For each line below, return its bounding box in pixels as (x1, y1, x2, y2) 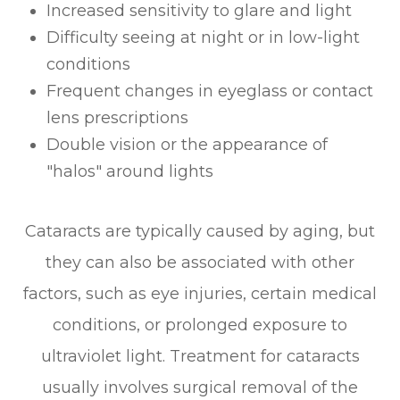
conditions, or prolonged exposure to (53, 315, 347, 336)
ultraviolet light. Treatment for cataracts (40, 346, 360, 367)
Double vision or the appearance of (46, 135, 329, 155)
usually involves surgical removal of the (42, 378, 358, 398)
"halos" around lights (46, 162, 214, 182)
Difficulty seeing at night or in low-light (46, 28, 361, 48)
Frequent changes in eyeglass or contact (46, 81, 374, 102)
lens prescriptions (46, 108, 189, 129)
